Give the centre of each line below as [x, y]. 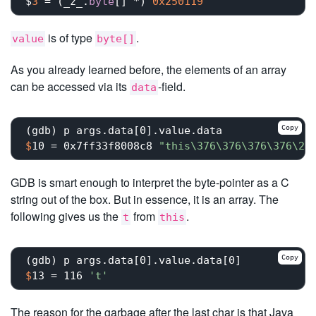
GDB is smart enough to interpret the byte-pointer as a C [150, 182]
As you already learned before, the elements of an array [148, 69]
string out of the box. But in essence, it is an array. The [145, 199]
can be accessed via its [70, 86]
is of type [70, 37]
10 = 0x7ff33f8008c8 [95, 146]
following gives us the [66, 216]
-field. [172, 86]
